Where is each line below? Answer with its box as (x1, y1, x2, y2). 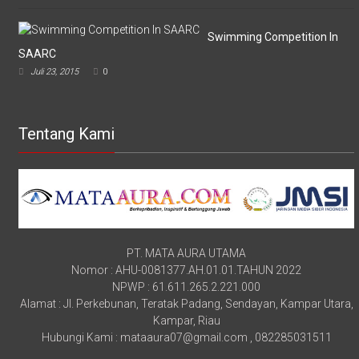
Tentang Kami (18, 124, 115, 144)
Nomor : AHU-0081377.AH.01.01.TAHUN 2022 (71, 264, 302, 277)
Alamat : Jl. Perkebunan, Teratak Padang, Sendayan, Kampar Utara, (19, 297, 353, 311)
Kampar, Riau (152, 314, 220, 328)
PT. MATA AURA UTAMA (127, 247, 247, 260)
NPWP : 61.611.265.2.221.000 (112, 280, 261, 294)
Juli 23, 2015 (30, 67, 79, 78)
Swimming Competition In (208, 30, 339, 44)
